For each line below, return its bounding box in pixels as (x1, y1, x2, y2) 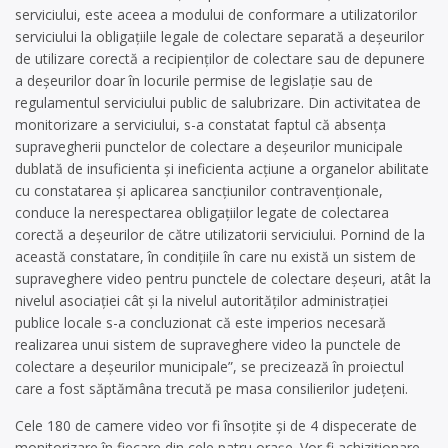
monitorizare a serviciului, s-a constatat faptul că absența (15, 115, 386, 134)
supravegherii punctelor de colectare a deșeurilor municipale (15, 137, 403, 156)
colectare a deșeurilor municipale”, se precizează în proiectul (15, 357, 404, 376)
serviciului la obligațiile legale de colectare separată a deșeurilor (15, 27, 424, 46)
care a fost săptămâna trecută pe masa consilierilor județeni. (15, 379, 408, 398)
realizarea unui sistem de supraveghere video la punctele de (15, 335, 401, 354)
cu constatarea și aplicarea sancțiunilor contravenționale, (15, 181, 383, 200)
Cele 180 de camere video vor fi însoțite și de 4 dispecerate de (15, 416, 417, 435)
